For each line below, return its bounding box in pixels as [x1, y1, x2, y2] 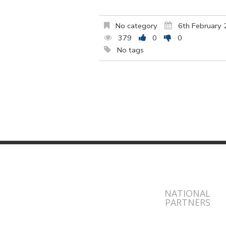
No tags [115, 44, 144, 55]
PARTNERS [164, 196, 210, 209]
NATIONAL [164, 187, 211, 200]
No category [114, 20, 157, 31]
